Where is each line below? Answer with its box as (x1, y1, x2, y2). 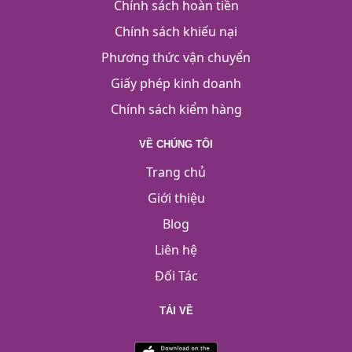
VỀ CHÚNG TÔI (139, 138, 213, 151)
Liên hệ (155, 241, 197, 259)
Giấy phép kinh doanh (111, 75, 241, 93)
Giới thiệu (147, 189, 205, 207)
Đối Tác (154, 267, 198, 285)
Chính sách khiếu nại (115, 23, 237, 41)
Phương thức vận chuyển (101, 49, 251, 67)
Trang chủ (146, 163, 206, 181)
